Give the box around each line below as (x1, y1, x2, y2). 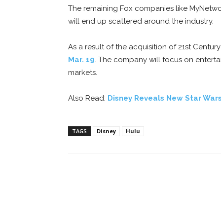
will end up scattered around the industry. (68, 17, 214, 26)
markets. (68, 68, 97, 77)
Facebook (91, 174, 118, 182)
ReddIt (157, 174, 177, 182)
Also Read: (68, 94, 108, 103)
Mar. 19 (68, 55, 95, 65)
